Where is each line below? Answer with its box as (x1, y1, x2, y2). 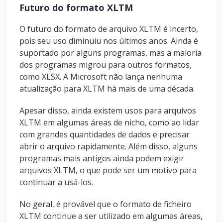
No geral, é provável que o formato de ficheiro (19, 199, 192, 210)
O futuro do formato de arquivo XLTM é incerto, (19, 23, 198, 34)
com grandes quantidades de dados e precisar (19, 129, 190, 140)
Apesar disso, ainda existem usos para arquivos (19, 105, 196, 116)
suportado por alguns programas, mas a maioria (19, 47, 202, 58)
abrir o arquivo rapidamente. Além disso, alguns (19, 141, 198, 152)
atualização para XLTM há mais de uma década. (19, 83, 195, 94)
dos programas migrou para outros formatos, (19, 59, 192, 70)
